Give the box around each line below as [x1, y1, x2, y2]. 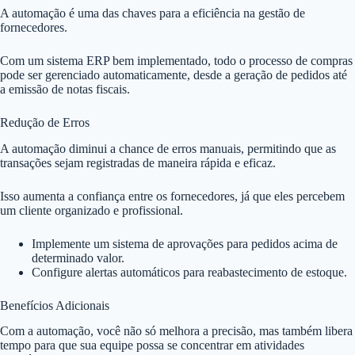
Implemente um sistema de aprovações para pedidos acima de [32, 236, 338, 250]
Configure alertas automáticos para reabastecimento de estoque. [32, 265, 347, 279]
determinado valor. [32, 250, 124, 265]
